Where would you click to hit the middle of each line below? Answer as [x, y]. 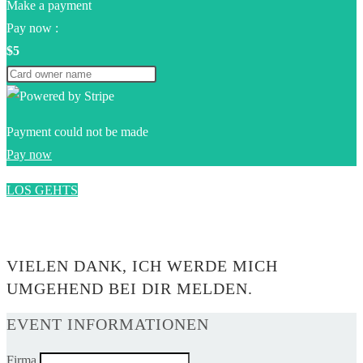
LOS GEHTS [42, 190]
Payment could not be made [77, 132]
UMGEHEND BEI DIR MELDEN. [130, 288]
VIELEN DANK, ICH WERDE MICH [142, 265]
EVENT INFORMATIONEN [108, 325]
